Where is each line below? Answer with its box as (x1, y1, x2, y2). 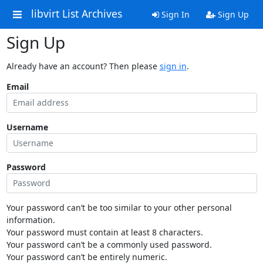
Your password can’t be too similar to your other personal (6, 201, 232, 213)
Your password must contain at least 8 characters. (6, 226, 203, 238)
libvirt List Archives (31, 6, 122, 21)
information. (6, 214, 55, 225)
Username (6, 121, 48, 133)
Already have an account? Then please (6, 60, 160, 72)
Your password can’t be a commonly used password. (6, 238, 212, 250)
